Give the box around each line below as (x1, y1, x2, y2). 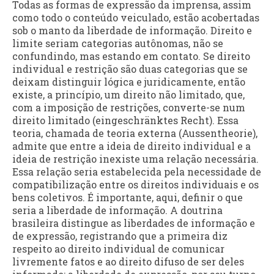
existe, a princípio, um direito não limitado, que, (12, 88, 245, 102)
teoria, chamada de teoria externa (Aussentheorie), (12, 127, 257, 140)
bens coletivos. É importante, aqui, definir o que (12, 191, 243, 204)
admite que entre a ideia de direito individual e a (12, 139, 251, 153)
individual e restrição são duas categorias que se (12, 62, 248, 76)
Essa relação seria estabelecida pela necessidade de (12, 165, 261, 179)
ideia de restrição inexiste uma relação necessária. (12, 152, 259, 166)
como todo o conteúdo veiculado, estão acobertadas (12, 11, 259, 24)
